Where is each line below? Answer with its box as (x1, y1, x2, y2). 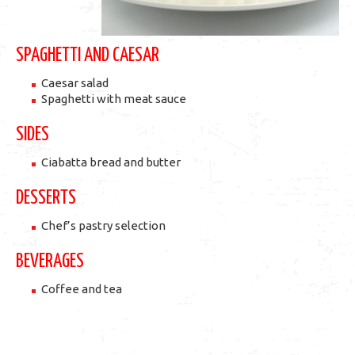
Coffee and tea (41, 282, 122, 296)
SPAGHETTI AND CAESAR (16, 46, 159, 65)
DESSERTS (16, 189, 76, 208)
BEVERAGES (16, 252, 84, 271)
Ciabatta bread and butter (41, 155, 181, 169)
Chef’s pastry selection (41, 219, 166, 232)
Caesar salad (41, 76, 109, 90)
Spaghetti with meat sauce (41, 92, 186, 105)
